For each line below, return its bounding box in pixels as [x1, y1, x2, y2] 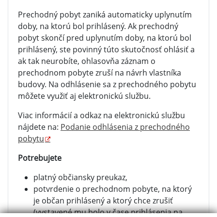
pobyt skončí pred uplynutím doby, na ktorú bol [18, 32, 191, 43]
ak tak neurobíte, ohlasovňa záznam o [18, 56, 155, 66]
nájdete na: [18, 122, 61, 132]
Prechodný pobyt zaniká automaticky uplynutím [18, 9, 192, 20]
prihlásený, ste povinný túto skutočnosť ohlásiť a [18, 44, 195, 55]
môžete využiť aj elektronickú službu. [18, 91, 153, 101]
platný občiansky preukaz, [33, 172, 127, 183]
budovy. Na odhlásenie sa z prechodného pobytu [18, 79, 196, 90]
